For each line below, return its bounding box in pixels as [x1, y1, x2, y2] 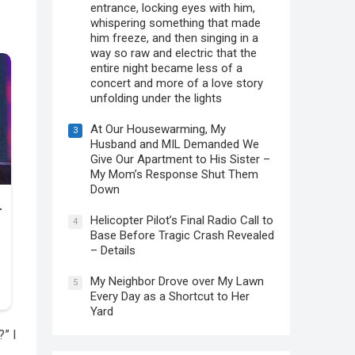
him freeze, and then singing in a [90, 31, 258, 45]
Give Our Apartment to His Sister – [90, 152, 270, 166]
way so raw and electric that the [90, 46, 257, 60]
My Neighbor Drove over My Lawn [90, 274, 264, 288]
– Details [90, 243, 136, 258]
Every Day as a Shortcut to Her [90, 289, 250, 303]
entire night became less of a [90, 61, 242, 75]
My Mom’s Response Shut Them [90, 167, 258, 181]
